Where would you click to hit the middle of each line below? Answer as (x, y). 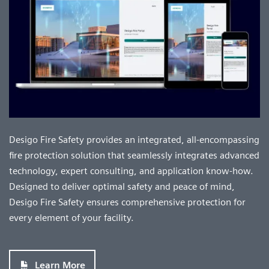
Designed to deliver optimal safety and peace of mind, (122, 187)
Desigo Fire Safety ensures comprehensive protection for (127, 202)
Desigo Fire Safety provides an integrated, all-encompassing (134, 140)
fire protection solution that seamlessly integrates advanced (134, 156)
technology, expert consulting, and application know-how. (131, 171)
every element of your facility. (71, 218)
